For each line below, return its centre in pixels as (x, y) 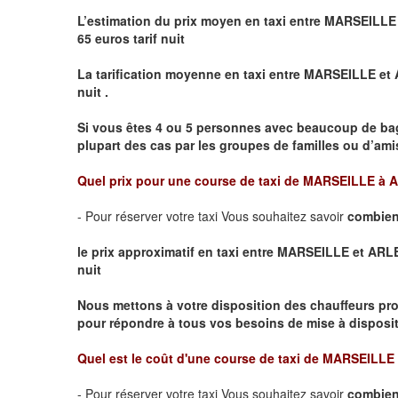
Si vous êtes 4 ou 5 (137, 127)
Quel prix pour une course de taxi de (190, 180)
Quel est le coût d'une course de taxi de (200, 358)
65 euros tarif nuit (133, 38)
